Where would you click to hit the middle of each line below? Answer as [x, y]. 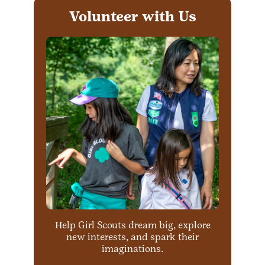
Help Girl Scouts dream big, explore [132, 225]
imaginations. [132, 249]
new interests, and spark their [132, 237]
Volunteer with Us [132, 16]
